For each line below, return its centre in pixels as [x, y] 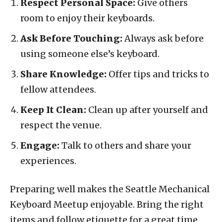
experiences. [48, 161]
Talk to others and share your [125, 145]
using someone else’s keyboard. [90, 54]
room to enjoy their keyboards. [87, 18]
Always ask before [163, 38]
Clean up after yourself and [147, 110]
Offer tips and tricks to [158, 74]
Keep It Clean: [53, 110]
